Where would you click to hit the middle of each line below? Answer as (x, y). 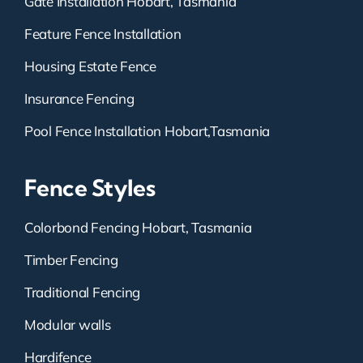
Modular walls (68, 325)
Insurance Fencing (79, 99)
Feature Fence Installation (103, 34)
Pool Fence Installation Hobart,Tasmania (147, 131)
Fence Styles (90, 188)
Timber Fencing (71, 260)
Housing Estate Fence (90, 66)
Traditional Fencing (83, 293)
